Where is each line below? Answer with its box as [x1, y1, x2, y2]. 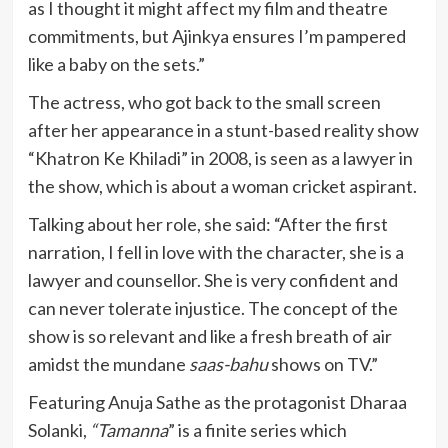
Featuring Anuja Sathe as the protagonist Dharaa [27, 391, 407, 413]
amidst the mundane [27, 353, 189, 375]
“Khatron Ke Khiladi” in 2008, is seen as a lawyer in [27, 147, 413, 169]
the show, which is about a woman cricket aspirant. [27, 175, 417, 197]
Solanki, [27, 419, 90, 441]
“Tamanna [89, 419, 168, 441]
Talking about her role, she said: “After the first [27, 213, 388, 235]
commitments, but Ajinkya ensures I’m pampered [27, 25, 406, 47]
